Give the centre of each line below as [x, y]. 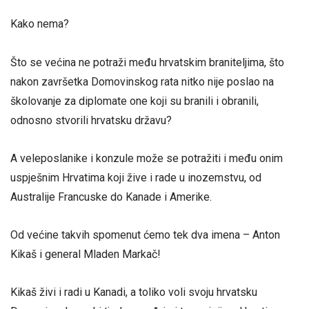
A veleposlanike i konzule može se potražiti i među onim [147, 158]
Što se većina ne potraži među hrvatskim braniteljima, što [147, 62]
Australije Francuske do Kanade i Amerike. [111, 197]
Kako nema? [40, 24]
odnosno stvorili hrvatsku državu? [91, 120]
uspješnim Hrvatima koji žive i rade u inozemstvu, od [136, 177]
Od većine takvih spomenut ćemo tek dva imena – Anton [145, 235]
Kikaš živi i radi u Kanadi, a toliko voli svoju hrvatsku [134, 292]
